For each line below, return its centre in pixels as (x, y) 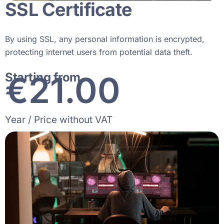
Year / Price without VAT (59, 120)
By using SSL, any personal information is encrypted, (105, 39)
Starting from (43, 77)
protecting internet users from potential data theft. (99, 52)
